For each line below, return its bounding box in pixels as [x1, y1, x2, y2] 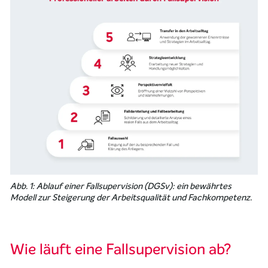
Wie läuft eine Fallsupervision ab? [10, 239, 232, 259]
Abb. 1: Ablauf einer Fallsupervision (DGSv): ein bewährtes [10, 180, 232, 192]
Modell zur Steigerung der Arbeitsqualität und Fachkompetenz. [10, 191, 252, 203]
